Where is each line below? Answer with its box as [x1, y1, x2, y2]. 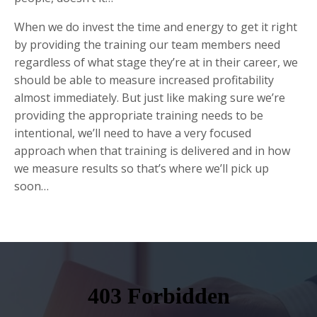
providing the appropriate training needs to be [14, 107, 263, 123]
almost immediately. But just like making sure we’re [14, 89, 285, 105]
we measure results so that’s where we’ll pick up [14, 160, 269, 176]
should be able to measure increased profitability [14, 71, 274, 88]
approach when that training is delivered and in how [14, 142, 290, 158]
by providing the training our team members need [14, 36, 280, 52]
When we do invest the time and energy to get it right [14, 18, 297, 35]
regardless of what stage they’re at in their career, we [14, 54, 298, 70]
